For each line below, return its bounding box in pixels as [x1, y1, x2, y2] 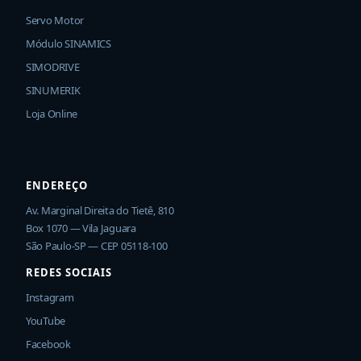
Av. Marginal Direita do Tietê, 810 [26, 203, 174, 218]
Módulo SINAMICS [26, 36, 111, 51]
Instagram [26, 290, 74, 305]
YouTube [26, 313, 66, 328]
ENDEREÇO [26, 178, 88, 193]
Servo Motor [26, 13, 85, 27]
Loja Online [26, 106, 78, 121]
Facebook [26, 337, 71, 351]
